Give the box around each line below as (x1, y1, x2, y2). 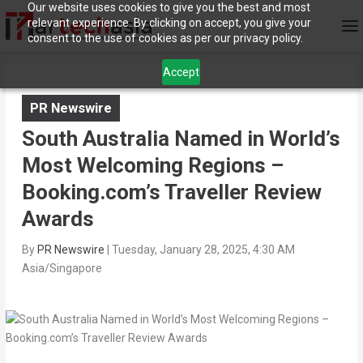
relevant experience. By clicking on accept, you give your (27, 16, 311, 29)
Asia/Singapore (21, 262, 102, 275)
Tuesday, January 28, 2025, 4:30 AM (111, 243, 295, 257)
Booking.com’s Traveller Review (21, 180, 322, 205)
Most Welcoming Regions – (21, 153, 284, 178)
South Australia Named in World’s (21, 126, 340, 152)
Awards (21, 207, 94, 232)
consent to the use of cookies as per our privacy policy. (27, 32, 303, 45)
